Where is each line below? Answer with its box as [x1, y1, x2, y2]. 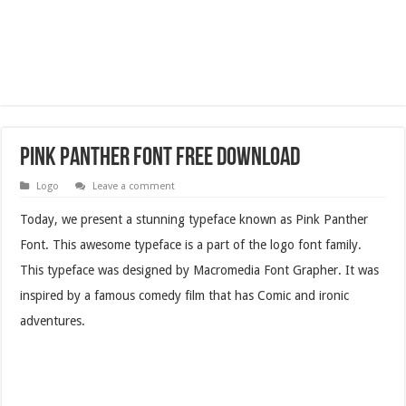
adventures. [20, 313, 86, 328]
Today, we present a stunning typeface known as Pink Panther [20, 211, 369, 227]
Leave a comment [92, 179, 176, 192]
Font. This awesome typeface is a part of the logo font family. [20, 237, 362, 252]
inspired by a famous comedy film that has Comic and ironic [20, 287, 350, 303]
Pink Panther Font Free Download [20, 145, 301, 171]
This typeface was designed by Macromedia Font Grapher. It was [20, 262, 380, 277]
